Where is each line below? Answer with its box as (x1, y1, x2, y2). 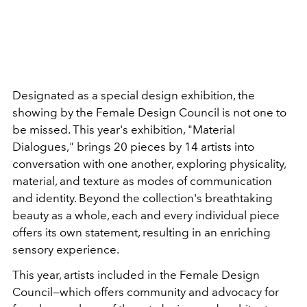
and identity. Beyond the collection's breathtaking (12, 191, 273, 205)
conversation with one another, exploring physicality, (12, 156, 286, 171)
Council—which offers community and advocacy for (12, 284, 279, 299)
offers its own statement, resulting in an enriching (12, 225, 271, 239)
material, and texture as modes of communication (12, 173, 272, 188)
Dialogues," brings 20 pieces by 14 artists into (12, 139, 254, 153)
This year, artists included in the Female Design (12, 267, 260, 282)
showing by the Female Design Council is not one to (12, 105, 286, 119)
